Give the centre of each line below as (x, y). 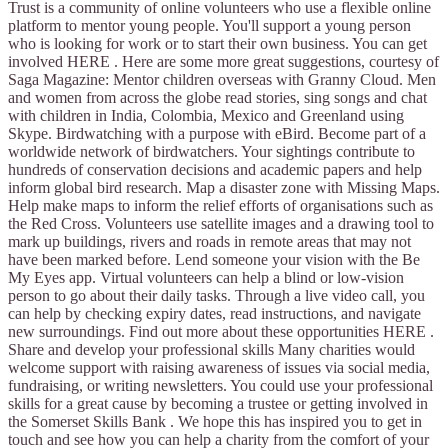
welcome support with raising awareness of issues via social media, (219, 368)
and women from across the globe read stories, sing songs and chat (217, 98)
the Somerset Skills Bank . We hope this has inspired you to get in (215, 422)
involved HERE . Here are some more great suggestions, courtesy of (223, 62)
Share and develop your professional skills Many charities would (211, 350)
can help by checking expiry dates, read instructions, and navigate (214, 314)
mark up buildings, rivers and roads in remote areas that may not (209, 242)
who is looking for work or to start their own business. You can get (217, 44)
